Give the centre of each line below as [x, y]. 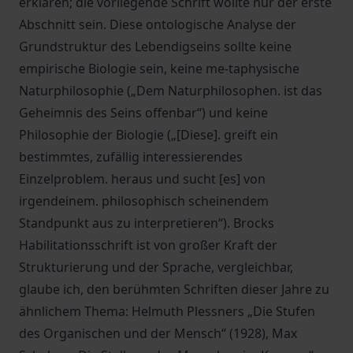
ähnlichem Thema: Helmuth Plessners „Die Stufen [167, 311]
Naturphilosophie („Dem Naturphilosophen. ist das [171, 91]
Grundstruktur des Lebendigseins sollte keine [155, 46]
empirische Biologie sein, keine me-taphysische [159, 69]
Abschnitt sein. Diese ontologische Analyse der [158, 24]
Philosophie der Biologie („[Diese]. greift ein [149, 135]
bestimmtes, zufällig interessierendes [131, 157]
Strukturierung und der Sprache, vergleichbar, [156, 267]
